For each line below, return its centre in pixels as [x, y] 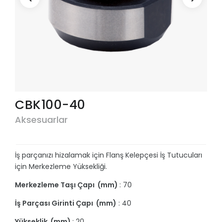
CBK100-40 [50, 105]
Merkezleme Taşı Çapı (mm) [67, 185]
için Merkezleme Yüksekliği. [61, 167]
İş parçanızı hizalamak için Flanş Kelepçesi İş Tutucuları [109, 155]
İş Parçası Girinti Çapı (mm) [66, 203]
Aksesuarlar [41, 120]
